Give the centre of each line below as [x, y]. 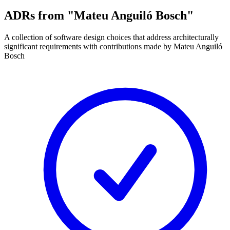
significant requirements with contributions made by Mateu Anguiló [113, 46]
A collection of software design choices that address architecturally [111, 37]
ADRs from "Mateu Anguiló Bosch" [99, 15]
